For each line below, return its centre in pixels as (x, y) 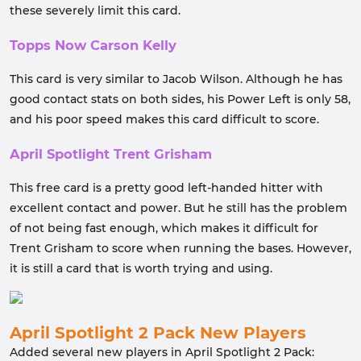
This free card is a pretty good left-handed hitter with (166, 188)
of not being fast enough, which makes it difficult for (164, 228)
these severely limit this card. (95, 10)
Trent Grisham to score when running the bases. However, (180, 248)
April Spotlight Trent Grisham (111, 154)
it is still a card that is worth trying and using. (141, 268)
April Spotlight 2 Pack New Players (158, 333)
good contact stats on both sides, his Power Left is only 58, (180, 99)
